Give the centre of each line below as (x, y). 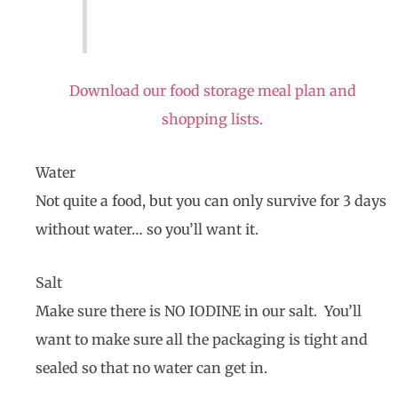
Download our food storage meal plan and (212, 91)
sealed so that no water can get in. (151, 368)
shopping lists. (212, 119)
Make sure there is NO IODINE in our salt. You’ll (199, 311)
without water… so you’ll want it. (147, 230)
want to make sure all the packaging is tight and (202, 340)
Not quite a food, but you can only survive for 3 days (211, 201)
